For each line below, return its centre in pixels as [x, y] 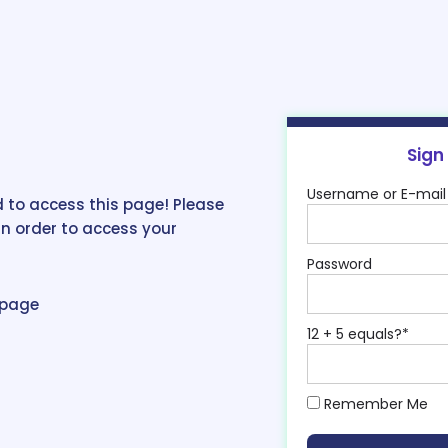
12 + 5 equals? [354, 334]
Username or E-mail [376, 194]
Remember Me [374, 404]
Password [339, 264]
